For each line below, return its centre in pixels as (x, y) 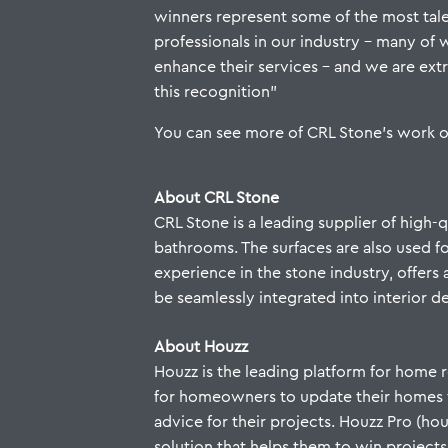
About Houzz (201, 347)
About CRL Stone (217, 198)
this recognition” (216, 92)
